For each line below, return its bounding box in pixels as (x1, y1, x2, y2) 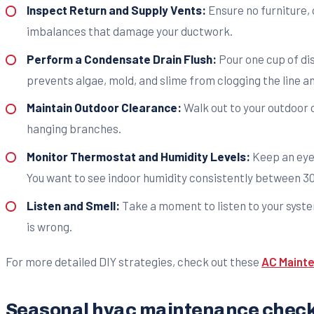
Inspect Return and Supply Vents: (26, 3, 206, 18)
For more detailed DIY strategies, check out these (6, 254, 261, 268)
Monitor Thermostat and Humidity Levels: (26, 149, 250, 163)
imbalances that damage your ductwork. (26, 24, 233, 39)
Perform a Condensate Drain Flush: (26, 51, 217, 66)
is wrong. (26, 219, 72, 233)
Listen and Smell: (26, 198, 120, 212)
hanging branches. (26, 121, 121, 136)
